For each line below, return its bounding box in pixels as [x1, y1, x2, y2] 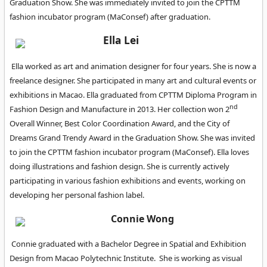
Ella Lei [103, 33, 139, 48]
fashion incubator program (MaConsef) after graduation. [10, 11, 210, 22]
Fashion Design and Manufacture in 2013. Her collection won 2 [10, 103, 229, 114]
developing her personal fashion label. [10, 189, 144, 200]
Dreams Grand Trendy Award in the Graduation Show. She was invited [10, 132, 255, 143]
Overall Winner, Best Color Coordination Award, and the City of [10, 117, 229, 129]
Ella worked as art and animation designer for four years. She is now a [11, 60, 256, 72]
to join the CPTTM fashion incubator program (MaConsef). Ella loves [10, 146, 249, 157]
